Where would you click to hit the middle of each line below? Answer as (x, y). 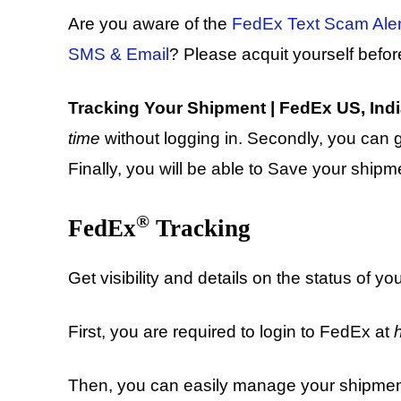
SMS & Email (119, 55)
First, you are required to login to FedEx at (231, 332)
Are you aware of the (150, 24)
